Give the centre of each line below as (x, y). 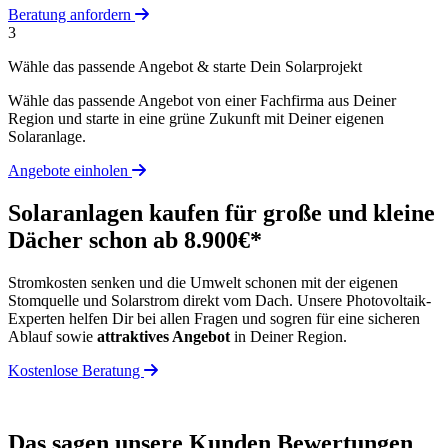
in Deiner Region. (288, 336)
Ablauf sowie (52, 336)
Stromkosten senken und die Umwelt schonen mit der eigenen (203, 282)
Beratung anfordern (71, 14)
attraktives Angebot (163, 336)
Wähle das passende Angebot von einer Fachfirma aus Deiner (202, 100)
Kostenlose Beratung (76, 370)
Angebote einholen (70, 170)
